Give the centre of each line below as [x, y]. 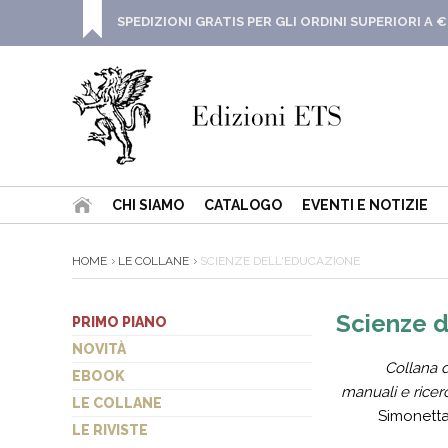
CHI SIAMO [148, 205]
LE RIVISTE [110, 430]
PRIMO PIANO [119, 322]
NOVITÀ [99, 349]
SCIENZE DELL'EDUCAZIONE [278, 261]
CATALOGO [243, 205]
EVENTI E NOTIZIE [365, 205]
